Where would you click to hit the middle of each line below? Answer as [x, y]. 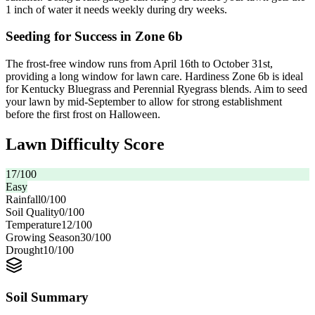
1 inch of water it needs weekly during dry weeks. [116, 9]
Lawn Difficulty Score [85, 144]
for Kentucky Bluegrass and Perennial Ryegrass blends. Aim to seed [156, 89]
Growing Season [43, 237]
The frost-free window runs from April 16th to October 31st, [139, 64]
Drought [24, 250]
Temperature [33, 224]
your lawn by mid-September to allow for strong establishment [144, 102]
